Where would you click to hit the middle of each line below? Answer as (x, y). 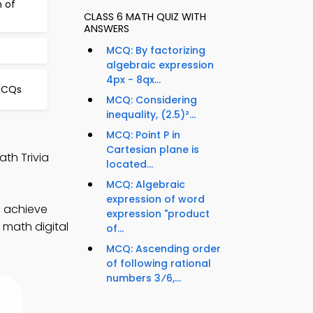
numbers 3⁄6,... (144, 278)
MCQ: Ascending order (163, 249)
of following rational (159, 264)
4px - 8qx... (133, 80)
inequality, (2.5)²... (151, 115)
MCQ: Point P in (143, 135)
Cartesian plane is (153, 150)
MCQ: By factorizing (156, 51)
